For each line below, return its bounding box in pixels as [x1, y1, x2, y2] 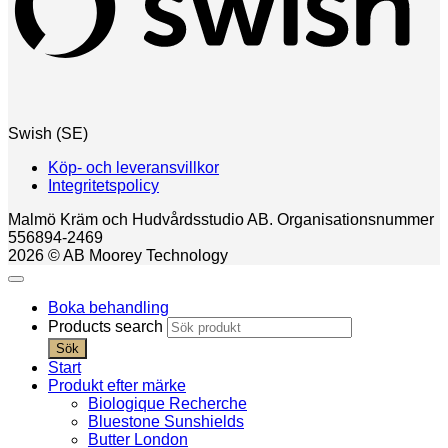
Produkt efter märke [48, 377, 186, 395]
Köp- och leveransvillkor [48, 159, 219, 177]
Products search [48, 318, 167, 336]
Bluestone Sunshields [88, 413, 244, 431]
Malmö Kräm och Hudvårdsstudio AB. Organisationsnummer [8, 211, 434, 229]
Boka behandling [48, 299, 169, 317]
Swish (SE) [8, 125, 88, 143]
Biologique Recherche [88, 395, 247, 413]
